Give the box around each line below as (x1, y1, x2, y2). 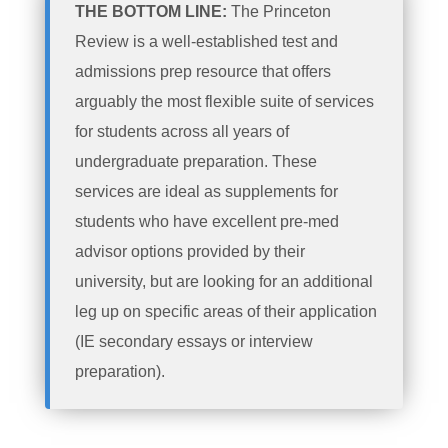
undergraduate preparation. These (75, 152, 317, 170)
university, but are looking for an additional (75, 272, 373, 290)
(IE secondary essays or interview (75, 332, 313, 350)
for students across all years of (75, 122, 289, 140)
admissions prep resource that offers (75, 62, 331, 80)
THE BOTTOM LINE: (75, 2, 231, 20)
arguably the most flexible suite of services (75, 92, 374, 110)
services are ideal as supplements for (75, 182, 338, 200)
